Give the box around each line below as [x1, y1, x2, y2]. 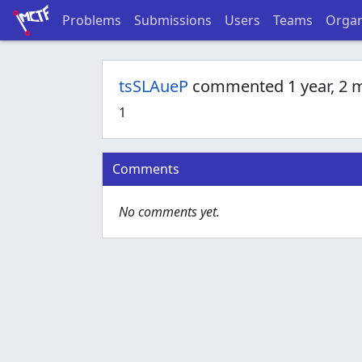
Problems [61, 11, 121, 29]
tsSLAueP [119, 75, 188, 97]
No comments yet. [119, 203, 220, 221]
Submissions [133, 11, 212, 29]
